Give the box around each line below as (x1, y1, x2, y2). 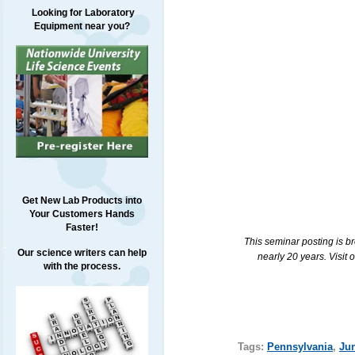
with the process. (43, 261, 120, 273)
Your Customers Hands (29, 208, 135, 220)
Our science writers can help (17, 247, 147, 259)
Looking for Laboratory (29, 7, 135, 18)
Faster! (65, 222, 98, 234)
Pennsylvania (266, 340, 333, 353)
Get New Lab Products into (21, 195, 142, 207)
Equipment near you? (33, 21, 130, 32)
